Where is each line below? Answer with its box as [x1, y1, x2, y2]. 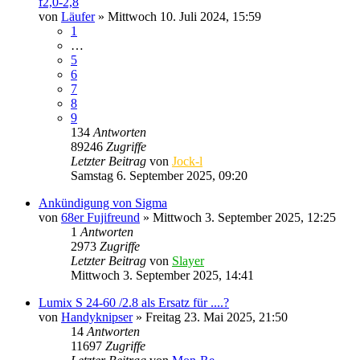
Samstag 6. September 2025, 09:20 [71, 168, 247, 182]
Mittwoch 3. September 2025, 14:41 [71, 268, 254, 282]
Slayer [172, 253, 204, 268]
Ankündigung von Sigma [39, 195, 167, 210]
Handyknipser [61, 309, 133, 324]
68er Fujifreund [61, 210, 140, 224]
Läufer [61, 9, 95, 23]
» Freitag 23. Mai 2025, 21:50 [133, 309, 288, 324]
